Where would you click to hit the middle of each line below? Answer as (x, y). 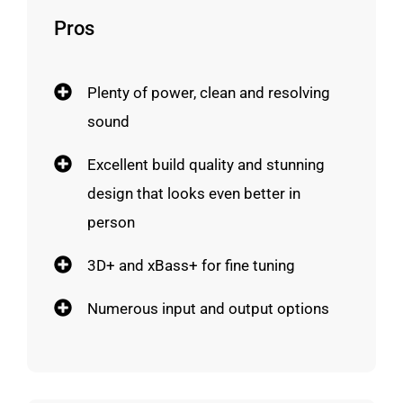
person (111, 222)
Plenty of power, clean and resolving (209, 92)
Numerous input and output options (208, 308)
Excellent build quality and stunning (206, 164)
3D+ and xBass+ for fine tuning (191, 265)
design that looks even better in (194, 193)
